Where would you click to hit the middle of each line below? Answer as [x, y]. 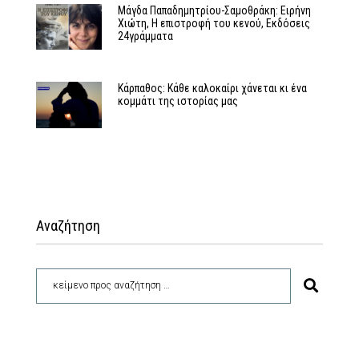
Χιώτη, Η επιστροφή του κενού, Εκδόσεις [214, 23]
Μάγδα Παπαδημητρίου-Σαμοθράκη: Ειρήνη [214, 10]
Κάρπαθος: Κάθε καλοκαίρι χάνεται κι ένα [212, 89]
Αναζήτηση [68, 225]
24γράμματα [145, 36]
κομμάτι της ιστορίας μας [177, 101]
